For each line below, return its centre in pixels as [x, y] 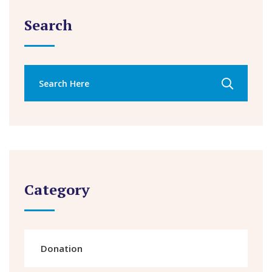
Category [57, 189]
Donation [62, 248]
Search [48, 25]
